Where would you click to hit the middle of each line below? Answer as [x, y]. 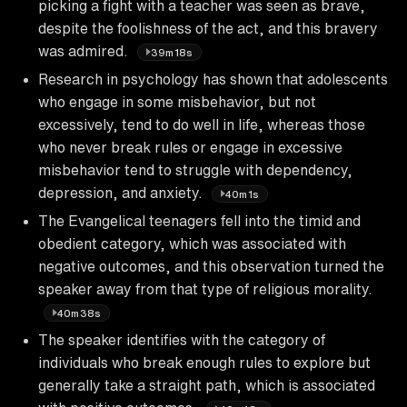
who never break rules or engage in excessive [190, 147]
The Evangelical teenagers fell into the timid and [199, 220]
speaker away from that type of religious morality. [205, 288]
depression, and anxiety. [122, 192]
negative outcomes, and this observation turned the [211, 266]
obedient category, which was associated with [192, 243]
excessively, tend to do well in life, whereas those [202, 124]
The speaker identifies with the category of [182, 339]
